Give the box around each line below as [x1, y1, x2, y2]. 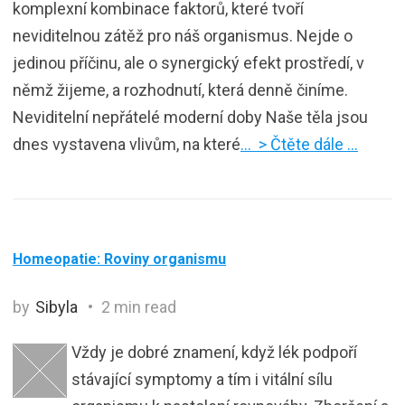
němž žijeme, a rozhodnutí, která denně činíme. [13, 80, 348, 99]
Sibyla [35, 297, 78, 316]
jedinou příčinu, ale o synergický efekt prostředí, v [13, 52, 364, 72]
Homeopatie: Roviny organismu [13, 250, 226, 268]
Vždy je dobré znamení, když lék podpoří [71, 342, 357, 362]
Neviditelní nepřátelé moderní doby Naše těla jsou [13, 107, 368, 127]
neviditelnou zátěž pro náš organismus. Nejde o [13, 25, 353, 45]
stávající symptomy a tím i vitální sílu [71, 369, 333, 389]
